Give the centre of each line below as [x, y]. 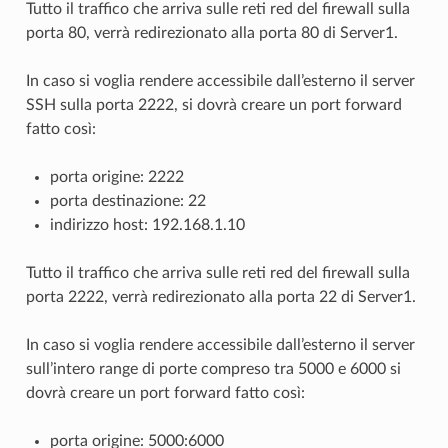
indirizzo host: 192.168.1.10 [147, 224]
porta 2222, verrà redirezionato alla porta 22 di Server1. [220, 296]
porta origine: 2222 [116, 176]
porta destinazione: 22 [127, 200]
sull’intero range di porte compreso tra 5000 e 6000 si [213, 368]
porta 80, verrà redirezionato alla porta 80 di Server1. [211, 32]
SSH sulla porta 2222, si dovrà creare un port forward [213, 104]
